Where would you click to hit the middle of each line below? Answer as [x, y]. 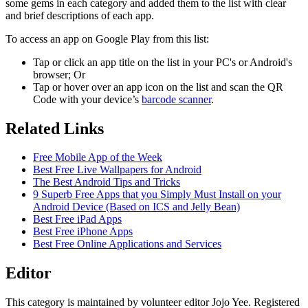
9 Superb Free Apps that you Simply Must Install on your [157, 195]
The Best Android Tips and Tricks [107, 182]
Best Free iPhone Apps [83, 232]
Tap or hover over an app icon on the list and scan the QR [158, 87]
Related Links [55, 128]
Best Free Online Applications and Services [127, 244]
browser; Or [59, 74]
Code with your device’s [87, 99]
